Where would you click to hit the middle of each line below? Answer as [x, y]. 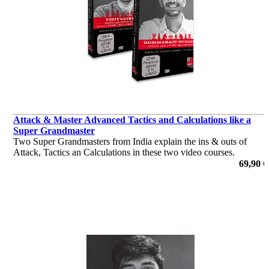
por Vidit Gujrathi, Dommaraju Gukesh [88, 163]
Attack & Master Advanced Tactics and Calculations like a [132, 119]
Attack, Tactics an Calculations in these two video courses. [124, 152]
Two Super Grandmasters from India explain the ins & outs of [130, 141]
